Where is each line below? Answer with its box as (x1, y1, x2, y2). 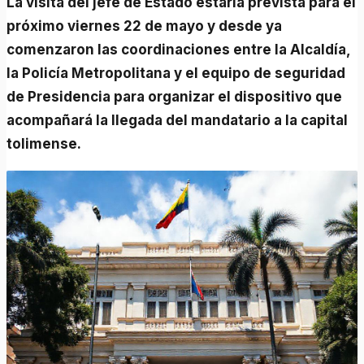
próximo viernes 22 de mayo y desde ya (6, 17, 283, 34)
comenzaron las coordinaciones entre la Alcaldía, (6, 41, 351, 58)
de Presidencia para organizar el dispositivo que (6, 88, 343, 105)
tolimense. (6, 135, 82, 152)
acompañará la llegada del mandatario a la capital (6, 111, 349, 128)
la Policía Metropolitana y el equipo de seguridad (6, 64, 346, 81)
